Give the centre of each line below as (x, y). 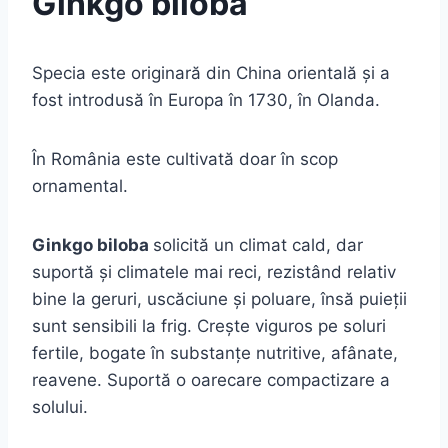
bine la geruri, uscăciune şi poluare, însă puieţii (219, 298)
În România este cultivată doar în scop (185, 158)
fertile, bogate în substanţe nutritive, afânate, (215, 352)
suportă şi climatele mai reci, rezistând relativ (214, 271)
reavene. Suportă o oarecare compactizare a (211, 379)
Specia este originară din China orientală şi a (211, 72)
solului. (60, 406)
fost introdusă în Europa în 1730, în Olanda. (206, 99)
